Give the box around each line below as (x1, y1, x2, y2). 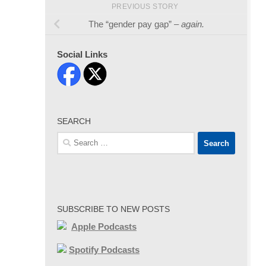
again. (180, 19, 204, 30)
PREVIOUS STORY (111, 2, 181, 11)
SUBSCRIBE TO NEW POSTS (57, 204, 170, 214)
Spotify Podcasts (69, 245, 140, 255)
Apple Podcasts (71, 221, 137, 232)
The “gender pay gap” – (88, 19, 181, 30)
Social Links (57, 49, 107, 60)
